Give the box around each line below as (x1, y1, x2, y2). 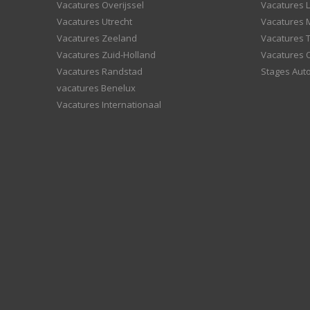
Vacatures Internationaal (57, 98, 161, 111)
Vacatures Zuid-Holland (57, 48, 156, 61)
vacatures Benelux (57, 82, 136, 94)
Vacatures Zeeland (57, 32, 137, 44)
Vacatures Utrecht (57, 15, 132, 28)
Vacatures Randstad (57, 65, 143, 77)
